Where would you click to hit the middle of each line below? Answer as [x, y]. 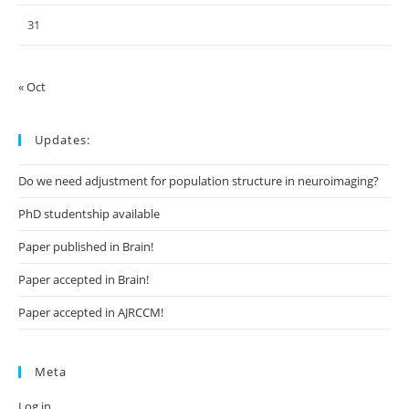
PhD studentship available [89, 214]
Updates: [63, 140]
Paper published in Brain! [86, 247]
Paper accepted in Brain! [84, 280]
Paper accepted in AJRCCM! [91, 313]
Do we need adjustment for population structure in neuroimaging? [199, 181]
